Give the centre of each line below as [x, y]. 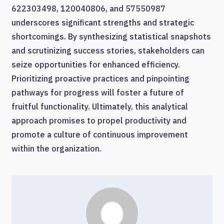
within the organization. [56, 149]
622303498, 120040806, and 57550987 [88, 9]
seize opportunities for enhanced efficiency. [96, 65]
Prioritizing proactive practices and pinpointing [100, 79]
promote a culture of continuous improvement [100, 135]
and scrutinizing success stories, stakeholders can [108, 51]
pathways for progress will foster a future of [98, 93]
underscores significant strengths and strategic [103, 23]
